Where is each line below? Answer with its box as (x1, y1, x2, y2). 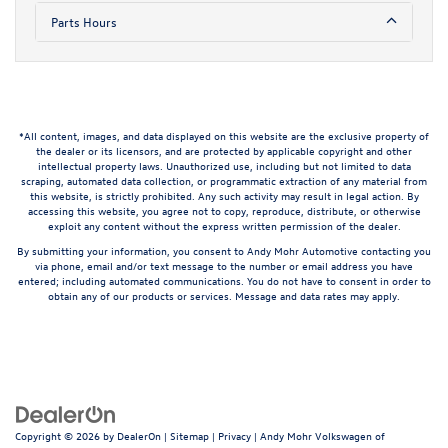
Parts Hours (51, 12, 117, 30)
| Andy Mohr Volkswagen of (251, 427, 385, 443)
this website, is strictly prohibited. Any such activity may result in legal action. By (29, 187, 419, 203)
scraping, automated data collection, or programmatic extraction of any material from (21, 172, 427, 188)
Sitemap (170, 427, 209, 443)
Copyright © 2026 (15, 427, 103, 443)
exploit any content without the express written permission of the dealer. (47, 217, 401, 233)
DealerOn (117, 427, 161, 443)
